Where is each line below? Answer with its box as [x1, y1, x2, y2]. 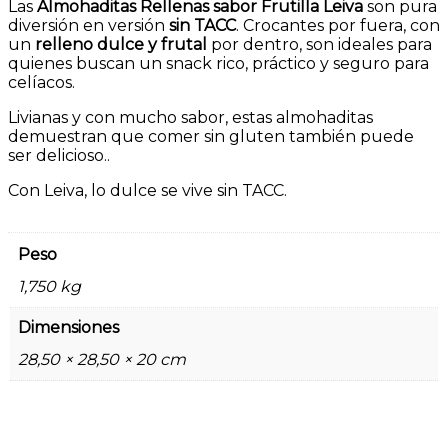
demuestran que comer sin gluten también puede [8, 127, 414, 147]
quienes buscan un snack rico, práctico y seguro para [8, 54, 429, 74]
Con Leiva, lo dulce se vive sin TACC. [8, 181, 287, 201]
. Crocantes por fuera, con [236, 16, 440, 36]
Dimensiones [18, 318, 119, 338]
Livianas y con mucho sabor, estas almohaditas [8, 108, 373, 128]
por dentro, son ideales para [207, 35, 432, 55]
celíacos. [8, 73, 75, 93]
